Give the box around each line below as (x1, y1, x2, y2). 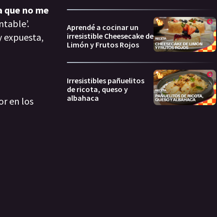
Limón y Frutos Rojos (67, 40, 139, 50)
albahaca (67, 93, 99, 103)
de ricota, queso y (67, 84, 128, 94)
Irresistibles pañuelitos (67, 75, 144, 85)
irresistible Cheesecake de (67, 31, 154, 41)
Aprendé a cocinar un (67, 22, 139, 32)
